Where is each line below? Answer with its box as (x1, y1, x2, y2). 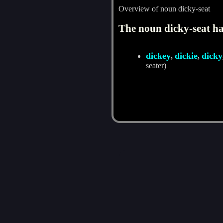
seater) (145, 61, 166, 70)
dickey (145, 50, 171, 61)
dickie (174, 50, 198, 61)
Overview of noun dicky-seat (118, 4, 210, 13)
